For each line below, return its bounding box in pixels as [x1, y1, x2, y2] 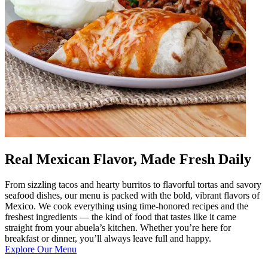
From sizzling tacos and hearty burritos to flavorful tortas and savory [5, 179, 261, 190]
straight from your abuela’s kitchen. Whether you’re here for [5, 222, 231, 233]
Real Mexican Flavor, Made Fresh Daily [5, 151, 251, 167]
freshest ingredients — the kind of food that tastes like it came [5, 211, 236, 222]
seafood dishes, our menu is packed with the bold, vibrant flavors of [5, 190, 260, 200]
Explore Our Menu [5, 243, 77, 254]
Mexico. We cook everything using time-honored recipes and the [5, 200, 248, 211]
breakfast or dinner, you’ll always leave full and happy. [5, 233, 211, 243]
